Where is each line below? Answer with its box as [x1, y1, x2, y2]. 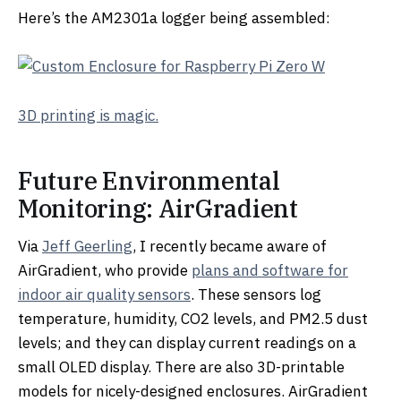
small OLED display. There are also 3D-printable [18, 356, 345, 377]
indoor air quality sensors [18, 284, 191, 304]
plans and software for [192, 260, 348, 280]
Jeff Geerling [42, 235, 132, 256]
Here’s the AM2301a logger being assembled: [18, 8, 330, 29]
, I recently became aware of [132, 235, 327, 256]
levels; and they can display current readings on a [18, 332, 356, 353]
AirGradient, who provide [18, 260, 192, 280]
